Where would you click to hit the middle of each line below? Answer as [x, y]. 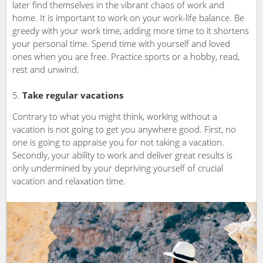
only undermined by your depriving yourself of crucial [118, 168]
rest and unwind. [46, 70]
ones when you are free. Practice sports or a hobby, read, [126, 57]
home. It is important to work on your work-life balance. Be [128, 18]
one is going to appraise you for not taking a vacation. [118, 142]
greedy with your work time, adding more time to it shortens [131, 31]
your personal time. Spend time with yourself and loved [121, 44]
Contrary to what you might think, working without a [115, 117]
